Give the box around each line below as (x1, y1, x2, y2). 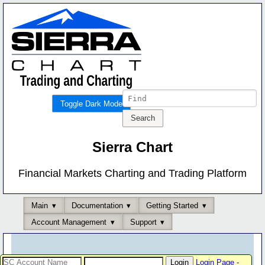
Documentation (71, 201, 123, 210)
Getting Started (146, 201, 198, 210)
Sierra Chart (92, 139, 173, 156)
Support (130, 217, 157, 227)
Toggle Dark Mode (60, 99, 122, 108)
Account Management (31, 217, 106, 227)
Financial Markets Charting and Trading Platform (18, 167, 247, 180)
